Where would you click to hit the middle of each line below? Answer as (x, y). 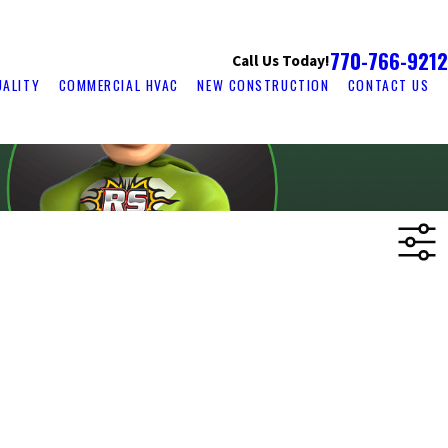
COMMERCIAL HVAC (118, 85)
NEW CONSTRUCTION (263, 85)
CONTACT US (388, 85)
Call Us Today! (281, 60)
